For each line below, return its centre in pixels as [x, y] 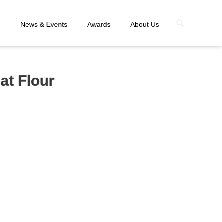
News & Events [44, 25]
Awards [99, 25]
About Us [145, 25]
